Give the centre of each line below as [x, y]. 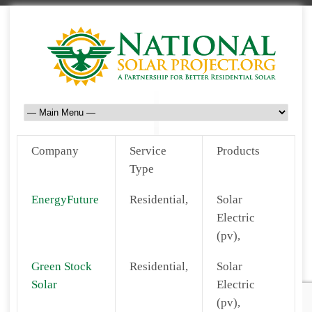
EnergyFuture [65, 200]
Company [55, 151]
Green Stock [62, 266]
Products [238, 151]
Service [148, 151]
